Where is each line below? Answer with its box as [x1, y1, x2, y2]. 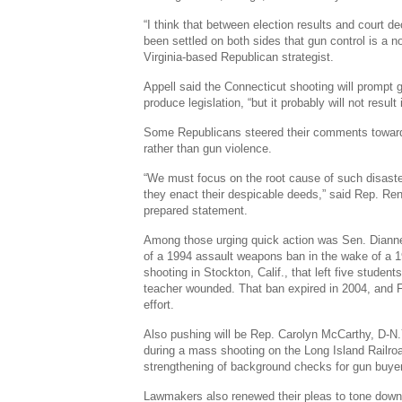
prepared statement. [144, 204, 249, 217]
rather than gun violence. [144, 142, 273, 155]
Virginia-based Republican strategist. [144, 50, 335, 64]
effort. [144, 298, 175, 311]
